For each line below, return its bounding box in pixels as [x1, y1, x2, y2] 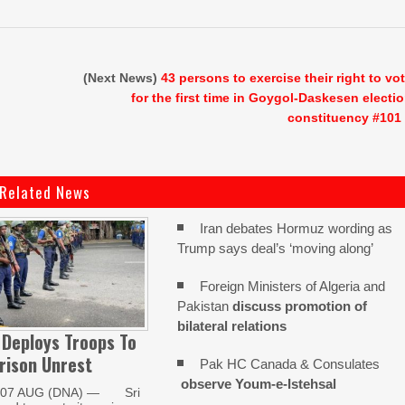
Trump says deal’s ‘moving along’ [177, 240, 374, 256]
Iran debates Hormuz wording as [200, 221, 393, 236]
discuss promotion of [232, 298, 368, 314]
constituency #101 [287, 110, 402, 125]
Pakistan [177, 298, 233, 314]
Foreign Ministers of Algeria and [200, 278, 386, 294]
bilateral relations [177, 318, 287, 334]
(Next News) [83, 71, 162, 85]
